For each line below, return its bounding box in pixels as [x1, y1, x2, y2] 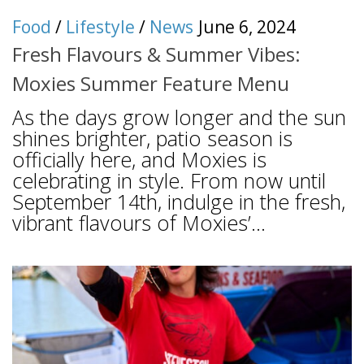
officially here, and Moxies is [12, 145, 266, 173]
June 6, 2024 [198, 15, 296, 38]
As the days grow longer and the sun [12, 102, 346, 131]
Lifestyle [66, 15, 135, 38]
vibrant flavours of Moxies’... [12, 208, 266, 236]
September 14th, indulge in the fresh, [12, 187, 345, 215]
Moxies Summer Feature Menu [12, 69, 289, 97]
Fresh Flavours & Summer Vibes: [12, 40, 301, 67]
